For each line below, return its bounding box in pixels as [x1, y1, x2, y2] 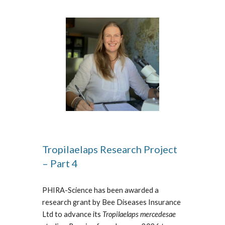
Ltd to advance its [42, 210, 103, 219]
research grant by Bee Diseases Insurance [42, 198, 181, 207]
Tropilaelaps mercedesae [102, 210, 176, 219]
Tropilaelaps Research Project [42, 143, 178, 156]
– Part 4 [42, 157, 78, 170]
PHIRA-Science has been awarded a [42, 186, 159, 195]
